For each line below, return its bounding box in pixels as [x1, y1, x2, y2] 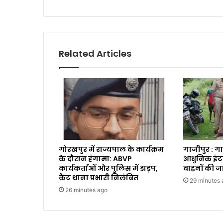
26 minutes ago [65, 186, 108, 194]
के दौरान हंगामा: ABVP [59, 153, 132, 164]
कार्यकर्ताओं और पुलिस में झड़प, [59, 163, 158, 173]
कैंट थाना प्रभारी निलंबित [59, 172, 138, 183]
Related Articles [59, 47, 131, 60]
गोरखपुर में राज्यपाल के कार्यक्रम [59, 144, 164, 154]
